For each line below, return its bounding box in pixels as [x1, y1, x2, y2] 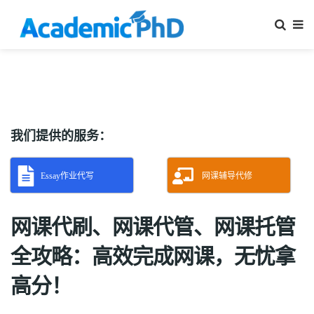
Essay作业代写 [41, 171, 94, 181]
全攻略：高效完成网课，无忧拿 [11, 242, 295, 271]
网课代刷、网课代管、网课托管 [11, 212, 295, 242]
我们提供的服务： [11, 127, 111, 144]
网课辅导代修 [202, 171, 252, 181]
